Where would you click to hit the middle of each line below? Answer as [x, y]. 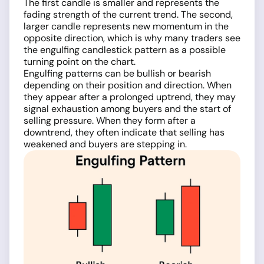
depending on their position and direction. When [128, 85]
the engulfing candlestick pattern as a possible [125, 50]
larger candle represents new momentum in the [126, 26]
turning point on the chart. [80, 62]
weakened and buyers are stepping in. [105, 144]
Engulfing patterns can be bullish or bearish [117, 73]
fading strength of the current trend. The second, [128, 14]
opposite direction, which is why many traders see [132, 38]
